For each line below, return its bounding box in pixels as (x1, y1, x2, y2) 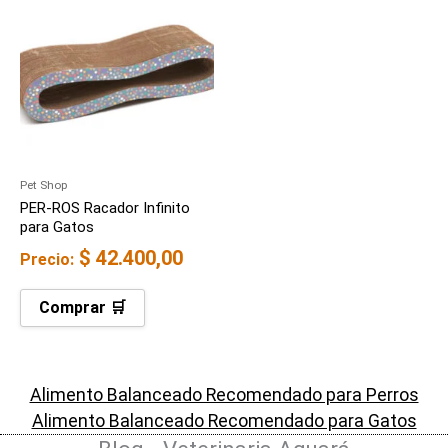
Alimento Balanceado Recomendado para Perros (29, 385, 419, 406)
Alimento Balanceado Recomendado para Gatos (31, 411, 417, 432)
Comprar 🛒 (39, 297, 126, 317)
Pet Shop (20, 178, 67, 193)
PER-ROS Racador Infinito (20, 199, 190, 218)
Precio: (20, 249, 74, 269)
